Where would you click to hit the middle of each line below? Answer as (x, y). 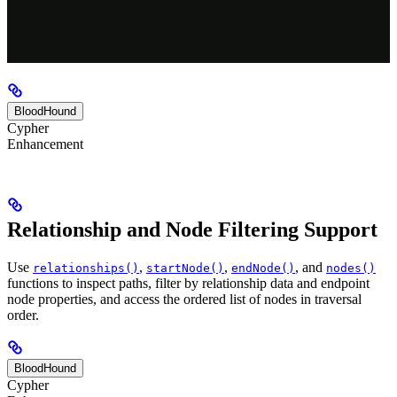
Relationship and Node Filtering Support (192, 230)
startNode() (185, 269)
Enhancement (45, 144)
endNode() (263, 269)
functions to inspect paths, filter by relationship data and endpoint (188, 284)
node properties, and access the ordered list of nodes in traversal (184, 300)
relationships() (86, 269)
